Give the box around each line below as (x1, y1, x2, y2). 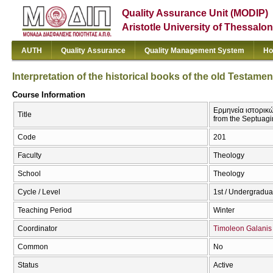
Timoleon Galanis (213, 224, 272, 233)
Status (18, 261, 38, 270)
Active (213, 261, 233, 270)
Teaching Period (18, 206, 72, 215)
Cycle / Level (18, 188, 60, 197)
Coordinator (18, 224, 57, 233)
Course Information (12, 90, 85, 99)
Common (18, 243, 48, 252)
